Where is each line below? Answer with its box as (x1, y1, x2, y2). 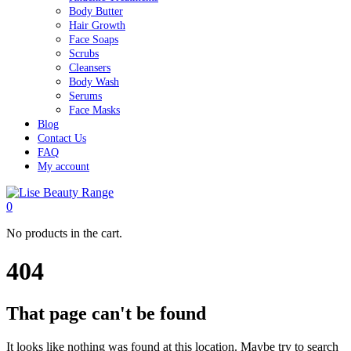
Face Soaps (69, 34, 118, 45)
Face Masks (69, 104, 120, 116)
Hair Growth (69, 20, 125, 31)
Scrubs (69, 48, 99, 60)
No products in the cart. (6, 226, 122, 240)
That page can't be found (6, 302, 206, 324)
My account (38, 161, 89, 172)
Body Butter (69, 5, 123, 17)
